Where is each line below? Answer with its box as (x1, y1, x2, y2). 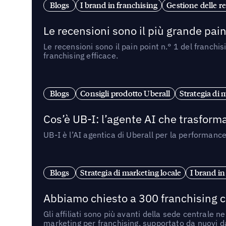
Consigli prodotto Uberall (80, 88, 171, 98)
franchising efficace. (43, 50, 118, 61)
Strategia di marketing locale (80, 167, 182, 178)
